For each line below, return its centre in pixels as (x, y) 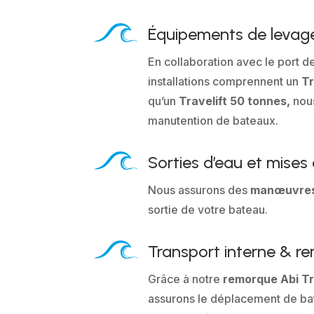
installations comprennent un (225, 82)
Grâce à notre (186, 279)
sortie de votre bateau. (208, 210)
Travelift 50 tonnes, (236, 101)
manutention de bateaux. (213, 121)
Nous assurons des (199, 190)
